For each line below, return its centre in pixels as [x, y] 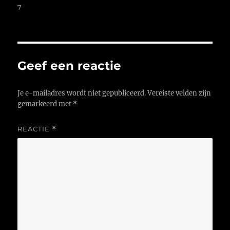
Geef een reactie [70, 66]
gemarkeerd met [45, 104]
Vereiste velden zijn [179, 93]
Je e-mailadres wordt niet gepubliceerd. [82, 93]
